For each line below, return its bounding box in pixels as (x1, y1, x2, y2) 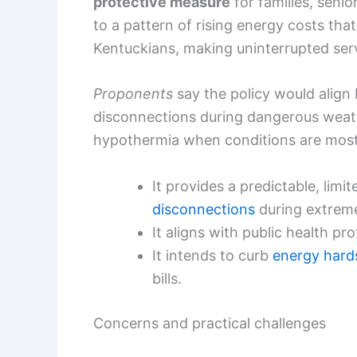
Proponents (93, 85, 173, 103)
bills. (152, 270, 182, 288)
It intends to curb (152, 247, 273, 265)
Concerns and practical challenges (93, 315, 326, 332)
